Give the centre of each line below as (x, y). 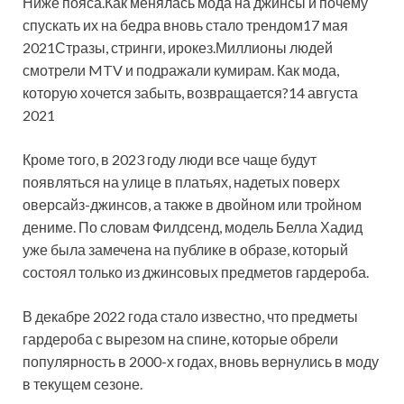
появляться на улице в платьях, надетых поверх (181, 181)
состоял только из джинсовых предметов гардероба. (196, 271)
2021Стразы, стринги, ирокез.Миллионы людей (178, 47)
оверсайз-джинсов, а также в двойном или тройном (192, 204)
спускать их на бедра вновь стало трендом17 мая (185, 24)
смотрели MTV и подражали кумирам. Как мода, (181, 69)
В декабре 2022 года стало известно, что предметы (190, 316)
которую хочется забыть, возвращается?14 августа (190, 92)
